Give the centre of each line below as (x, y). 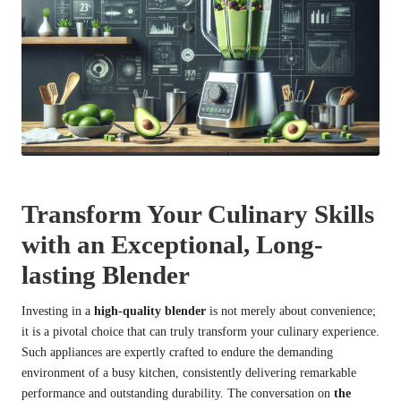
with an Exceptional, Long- (172, 244)
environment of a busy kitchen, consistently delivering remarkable (189, 372)
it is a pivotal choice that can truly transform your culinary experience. (200, 331)
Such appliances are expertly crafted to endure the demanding (177, 352)
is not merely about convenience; (291, 311)
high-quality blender (150, 311)
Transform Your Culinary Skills (198, 213)
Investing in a (58, 311)
